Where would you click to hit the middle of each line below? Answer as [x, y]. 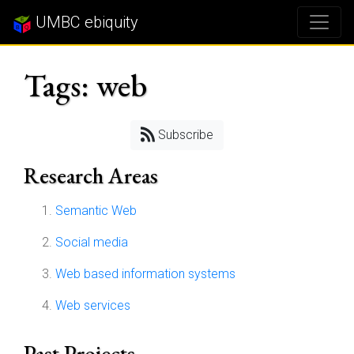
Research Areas [91, 175]
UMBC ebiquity [85, 22]
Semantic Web [96, 211]
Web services [93, 305]
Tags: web [85, 85]
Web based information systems [145, 274]
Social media [92, 242]
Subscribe [185, 135]
